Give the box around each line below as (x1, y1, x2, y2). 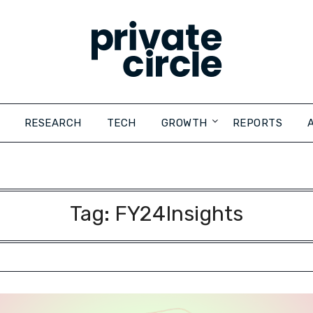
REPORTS (232, 117, 282, 129)
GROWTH (161, 117, 208, 129)
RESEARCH (24, 117, 82, 129)
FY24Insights (114, 201, 243, 226)
